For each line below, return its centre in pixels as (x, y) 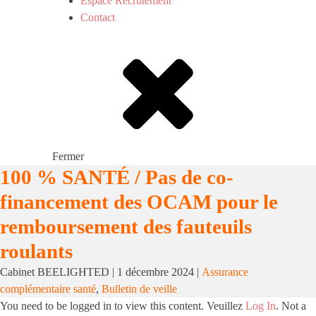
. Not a (291, 306)
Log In (261, 306)
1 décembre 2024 (156, 272)
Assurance (225, 272)
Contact (98, 17)
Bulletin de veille (139, 289)
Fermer (68, 156)
